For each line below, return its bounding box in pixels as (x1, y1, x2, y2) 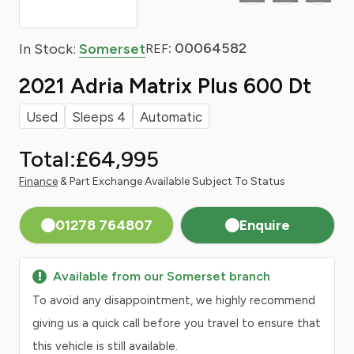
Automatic (140, 109, 202, 125)
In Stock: (19, 40, 79, 58)
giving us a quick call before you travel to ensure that (32, 316, 321, 330)
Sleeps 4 (72, 109, 126, 125)
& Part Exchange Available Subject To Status (58, 175, 285, 188)
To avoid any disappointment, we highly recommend (32, 293, 315, 307)
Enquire (239, 217, 290, 234)
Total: (19, 145, 76, 172)
